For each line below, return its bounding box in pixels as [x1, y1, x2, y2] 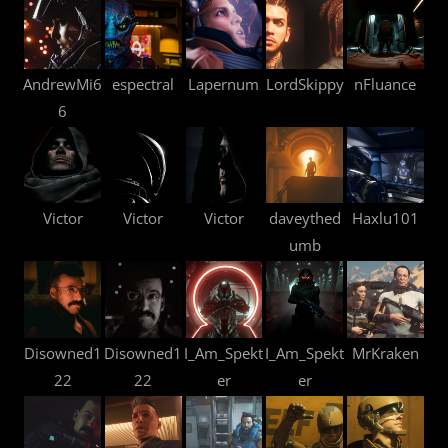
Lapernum [188, 73, 260, 94]
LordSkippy [265, 73, 344, 94]
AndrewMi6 [23, 73, 103, 94]
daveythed [268, 208, 341, 229]
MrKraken [351, 342, 419, 363]
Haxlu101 [351, 208, 419, 229]
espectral [112, 73, 175, 94]
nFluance [354, 73, 417, 94]
